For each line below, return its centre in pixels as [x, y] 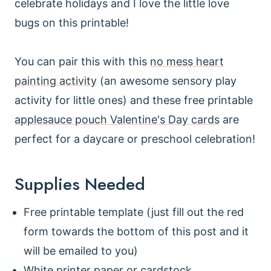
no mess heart [187, 61]
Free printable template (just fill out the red [134, 212]
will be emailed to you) [81, 250]
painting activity [56, 80]
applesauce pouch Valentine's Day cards [117, 119]
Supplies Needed [80, 184]
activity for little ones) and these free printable [134, 100]
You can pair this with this [82, 61]
